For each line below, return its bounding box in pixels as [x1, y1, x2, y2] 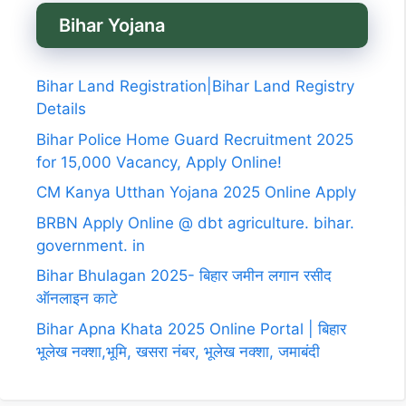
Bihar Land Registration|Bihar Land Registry [36, 77, 354, 95]
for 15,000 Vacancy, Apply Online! [36, 152, 282, 171]
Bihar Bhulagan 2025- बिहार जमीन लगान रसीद [36, 266, 332, 285]
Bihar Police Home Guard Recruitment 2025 [36, 130, 353, 149]
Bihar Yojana [59, 14, 165, 36]
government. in [36, 236, 145, 255]
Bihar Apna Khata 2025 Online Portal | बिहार [36, 319, 346, 338]
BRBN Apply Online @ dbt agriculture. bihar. [36, 213, 354, 232]
